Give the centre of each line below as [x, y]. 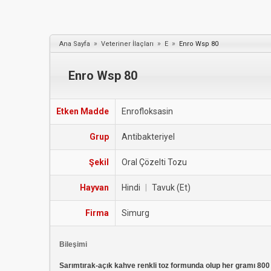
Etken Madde [83, 111]
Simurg [135, 213]
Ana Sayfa [75, 44]
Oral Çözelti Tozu [154, 162]
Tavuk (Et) [171, 188]
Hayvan [94, 188]
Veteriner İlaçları [127, 44]
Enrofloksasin [147, 111]
